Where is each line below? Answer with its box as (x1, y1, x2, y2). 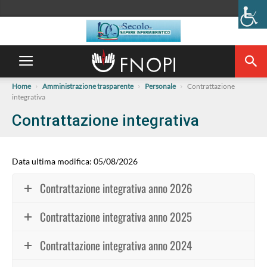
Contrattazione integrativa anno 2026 (40, 179, 193, 196)
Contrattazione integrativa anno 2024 (40, 237, 192, 253)
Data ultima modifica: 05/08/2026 (12, 156, 138, 166)
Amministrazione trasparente (42, 82, 133, 91)
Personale (145, 82, 176, 91)
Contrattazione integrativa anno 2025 (40, 208, 192, 225)
